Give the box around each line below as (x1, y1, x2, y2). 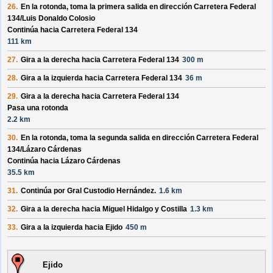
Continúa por (21, 186, 67, 196)
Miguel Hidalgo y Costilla (102, 205, 187, 214)
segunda (97, 133, 127, 143)
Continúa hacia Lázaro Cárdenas (7, 157, 121, 166)
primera (97, 2, 125, 12)
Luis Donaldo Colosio (22, 14, 95, 23)
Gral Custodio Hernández (67, 186, 154, 196)
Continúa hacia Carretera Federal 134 (7, 26, 138, 35)
